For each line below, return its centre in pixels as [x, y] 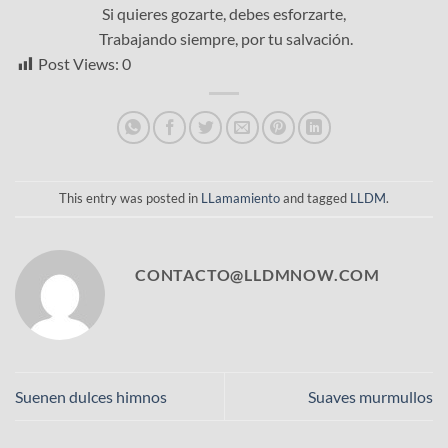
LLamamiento [240, 198]
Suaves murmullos [370, 397]
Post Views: [78, 63]
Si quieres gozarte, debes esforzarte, [224, 13]
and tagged [315, 198]
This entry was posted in [130, 198]
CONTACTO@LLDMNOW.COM [257, 274]
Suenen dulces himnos [91, 397]
